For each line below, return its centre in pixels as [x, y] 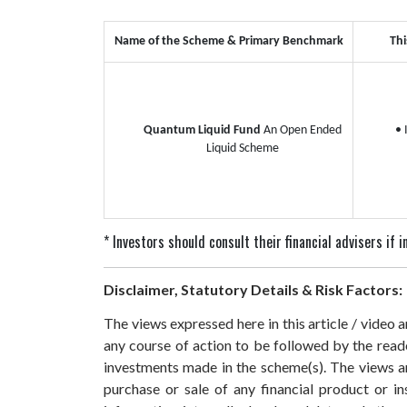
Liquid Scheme [242, 148]
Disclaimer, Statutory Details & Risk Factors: [253, 290]
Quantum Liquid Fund [203, 130]
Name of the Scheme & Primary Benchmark [228, 41]
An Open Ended [302, 130]
